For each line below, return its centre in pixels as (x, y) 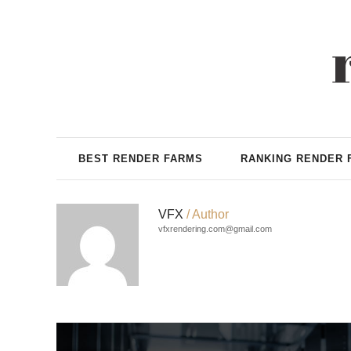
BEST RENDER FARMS (141, 158)
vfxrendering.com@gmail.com (215, 229)
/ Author (208, 214)
